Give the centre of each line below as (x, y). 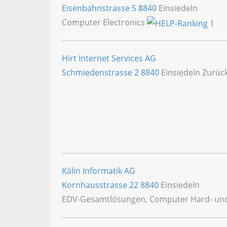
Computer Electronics (104, 22)
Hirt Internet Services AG (109, 58)
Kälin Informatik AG (99, 171)
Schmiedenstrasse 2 (101, 72)
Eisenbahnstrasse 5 (100, 8)
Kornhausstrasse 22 (101, 185)
